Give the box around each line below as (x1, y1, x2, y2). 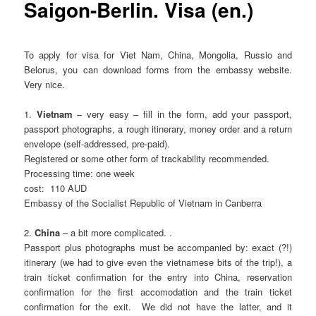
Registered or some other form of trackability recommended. (24, 152, 270, 166)
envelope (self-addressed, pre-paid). (24, 137, 171, 151)
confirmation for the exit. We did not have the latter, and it (24, 300, 292, 314)
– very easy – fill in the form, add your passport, (72, 107, 292, 121)
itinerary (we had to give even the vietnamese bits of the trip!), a (24, 255, 292, 269)
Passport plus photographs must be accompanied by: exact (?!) (24, 241, 292, 255)
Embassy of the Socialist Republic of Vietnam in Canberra (24, 196, 262, 210)
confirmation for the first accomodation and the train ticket (24, 285, 292, 299)
